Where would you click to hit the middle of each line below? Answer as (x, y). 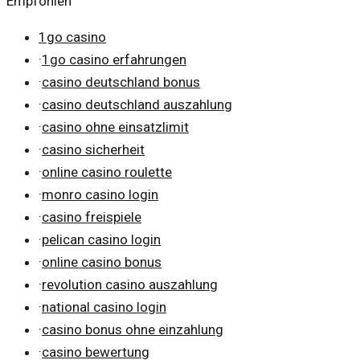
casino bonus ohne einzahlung (133, 329)
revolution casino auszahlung (130, 284)
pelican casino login (101, 239)
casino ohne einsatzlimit (115, 127)
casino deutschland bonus (121, 82)
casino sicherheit (93, 149)
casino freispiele (92, 217)
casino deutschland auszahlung (137, 104)
